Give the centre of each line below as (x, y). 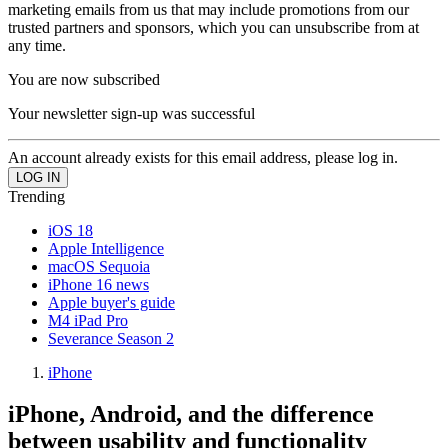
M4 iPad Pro (88, 320)
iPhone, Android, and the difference (191, 414)
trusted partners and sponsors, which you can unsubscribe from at (213, 27)
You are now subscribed (84, 79)
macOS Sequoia (99, 266)
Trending (36, 196)
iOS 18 (70, 230)
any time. (37, 45)
